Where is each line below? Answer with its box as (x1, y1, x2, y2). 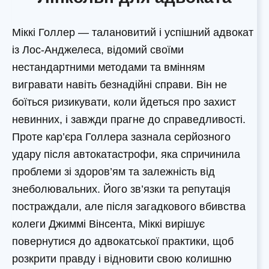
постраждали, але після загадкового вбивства (12, 201, 246, 213)
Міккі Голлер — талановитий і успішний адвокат (12, 26, 253, 39)
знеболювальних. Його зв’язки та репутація (12, 183, 231, 196)
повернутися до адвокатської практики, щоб (12, 235, 234, 248)
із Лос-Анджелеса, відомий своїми (12, 44, 184, 56)
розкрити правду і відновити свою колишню (12, 253, 232, 265)
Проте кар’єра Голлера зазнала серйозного (12, 131, 231, 144)
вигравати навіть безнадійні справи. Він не (12, 79, 227, 91)
